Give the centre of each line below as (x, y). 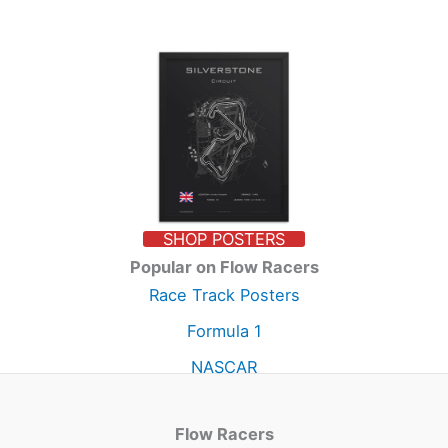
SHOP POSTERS (224, 238)
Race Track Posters (224, 294)
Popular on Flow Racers (224, 266)
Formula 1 (224, 330)
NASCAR (224, 367)
